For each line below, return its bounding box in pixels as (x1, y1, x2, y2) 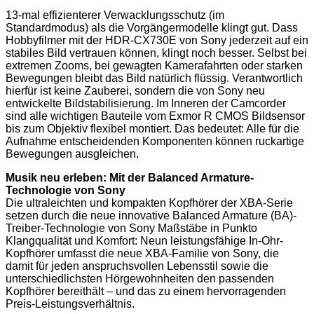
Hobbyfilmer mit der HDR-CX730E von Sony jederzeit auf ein (6, 34, 308, 46)
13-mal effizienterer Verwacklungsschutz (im (6, 8, 224, 21)
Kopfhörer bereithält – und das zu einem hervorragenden (6, 285, 286, 297)
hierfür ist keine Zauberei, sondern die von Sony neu (6, 84, 265, 97)
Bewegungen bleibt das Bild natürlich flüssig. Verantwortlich (6, 71, 303, 84)
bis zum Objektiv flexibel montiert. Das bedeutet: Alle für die (6, 122, 299, 135)
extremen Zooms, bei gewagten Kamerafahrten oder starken (6, 59, 303, 71)
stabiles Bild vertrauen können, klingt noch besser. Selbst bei (6, 46, 307, 59)
